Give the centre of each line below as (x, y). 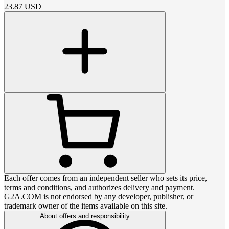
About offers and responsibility (85, 216)
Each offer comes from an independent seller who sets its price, (106, 178)
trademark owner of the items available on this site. (86, 205)
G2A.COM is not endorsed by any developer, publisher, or (99, 196)
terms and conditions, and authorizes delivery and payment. (99, 187)
